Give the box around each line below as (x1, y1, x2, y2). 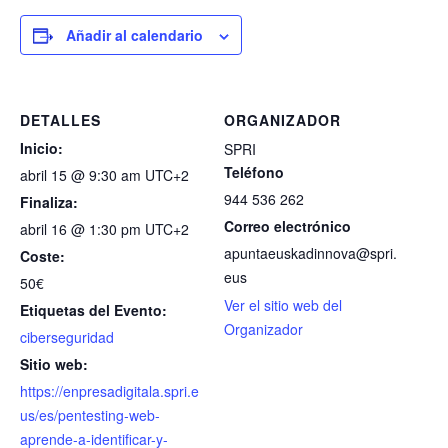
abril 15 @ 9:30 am (20, 165, 145, 185)
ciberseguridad (20, 327, 114, 347)
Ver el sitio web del (224, 295, 342, 315)
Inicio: (20, 138, 63, 158)
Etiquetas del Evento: (20, 300, 167, 320)
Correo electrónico (224, 216, 351, 236)
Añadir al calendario (66, 25, 203, 45)
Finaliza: (20, 192, 78, 212)
